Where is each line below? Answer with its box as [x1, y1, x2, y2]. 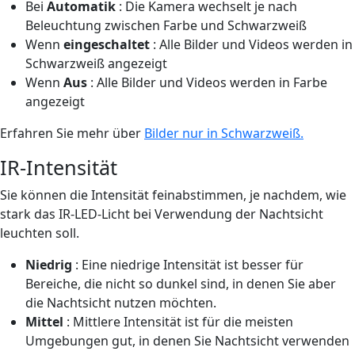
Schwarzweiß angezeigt [25, 54, 167, 72]
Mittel [25, 312, 63, 330]
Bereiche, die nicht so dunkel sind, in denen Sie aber [25, 274, 336, 292]
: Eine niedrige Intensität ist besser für [72, 255, 303, 273]
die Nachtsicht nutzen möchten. [25, 293, 216, 311]
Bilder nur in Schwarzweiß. [144, 124, 303, 142]
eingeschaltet [63, 35, 150, 53]
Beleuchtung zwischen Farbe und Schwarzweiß [25, 16, 307, 34]
